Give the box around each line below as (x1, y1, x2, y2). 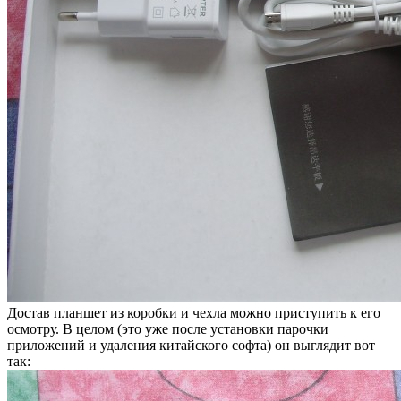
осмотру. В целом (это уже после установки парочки (7, 320, 328, 337)
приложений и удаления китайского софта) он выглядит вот (7, 337, 375, 353)
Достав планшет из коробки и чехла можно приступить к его (7, 304, 380, 320)
